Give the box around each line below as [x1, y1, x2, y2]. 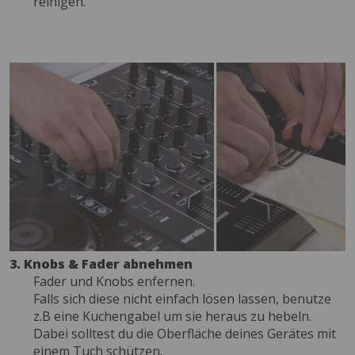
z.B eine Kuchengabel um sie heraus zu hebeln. [33, 307, 311, 326]
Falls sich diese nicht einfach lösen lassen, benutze [33, 290, 331, 308]
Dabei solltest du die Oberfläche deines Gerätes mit [33, 325, 336, 343]
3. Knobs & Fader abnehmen [10, 255, 193, 273]
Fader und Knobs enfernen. [33, 273, 195, 291]
